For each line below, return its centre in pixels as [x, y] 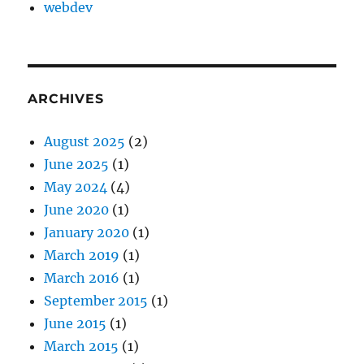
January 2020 [87, 232]
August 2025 [85, 141]
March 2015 [82, 346]
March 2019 [82, 255]
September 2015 [96, 301]
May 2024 [76, 187]
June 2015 [76, 323]
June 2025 [77, 164]
